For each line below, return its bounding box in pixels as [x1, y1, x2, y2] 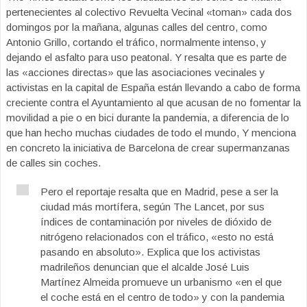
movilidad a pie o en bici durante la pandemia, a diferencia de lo [6, 112, 289, 123]
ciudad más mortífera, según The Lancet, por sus [40, 201, 265, 212]
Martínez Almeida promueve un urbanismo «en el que [40, 276, 282, 288]
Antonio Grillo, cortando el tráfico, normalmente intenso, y [6, 36, 267, 48]
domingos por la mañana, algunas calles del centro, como [6, 21, 267, 33]
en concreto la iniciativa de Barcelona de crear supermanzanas [6, 142, 290, 153]
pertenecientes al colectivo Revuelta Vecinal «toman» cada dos [6, 6, 292, 18]
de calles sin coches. [6, 157, 101, 169]
